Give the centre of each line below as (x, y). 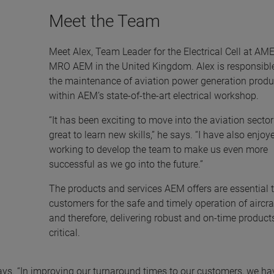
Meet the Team (104, 21)
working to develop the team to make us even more (158, 150)
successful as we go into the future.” (126, 164)
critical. (64, 233)
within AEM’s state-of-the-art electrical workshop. (154, 96)
